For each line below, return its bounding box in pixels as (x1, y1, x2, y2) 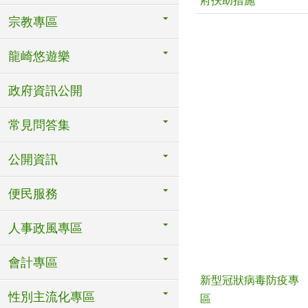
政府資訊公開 (8, 84, 82, 98)
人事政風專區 (8, 221, 82, 235)
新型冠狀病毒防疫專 (200, 274, 299, 286)
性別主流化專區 (8, 290, 95, 304)
